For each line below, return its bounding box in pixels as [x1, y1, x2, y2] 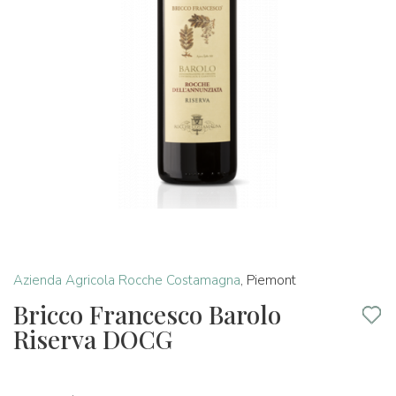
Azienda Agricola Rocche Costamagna [13, 271, 240, 289]
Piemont [247, 271, 296, 289]
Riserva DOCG [13, 323, 172, 355]
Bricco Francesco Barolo [13, 298, 281, 331]
